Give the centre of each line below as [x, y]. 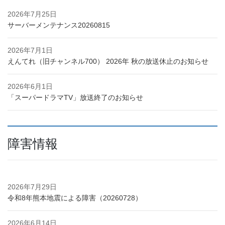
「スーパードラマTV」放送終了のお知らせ [75, 98]
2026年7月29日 [32, 187]
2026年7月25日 [32, 14]
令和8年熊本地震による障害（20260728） [75, 198]
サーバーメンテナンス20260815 [59, 25]
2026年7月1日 [30, 50]
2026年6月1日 [30, 87]
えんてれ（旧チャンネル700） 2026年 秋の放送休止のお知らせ [108, 62]
